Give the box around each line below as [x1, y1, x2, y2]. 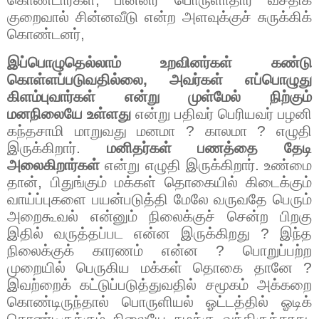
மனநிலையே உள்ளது [7, 105, 131, 123]
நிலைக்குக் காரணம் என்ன [7, 242, 216, 260]
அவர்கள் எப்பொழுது [169, 71, 312, 89]
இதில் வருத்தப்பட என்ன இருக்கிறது [7, 225, 261, 243]
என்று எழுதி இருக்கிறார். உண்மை [105, 157, 312, 174]
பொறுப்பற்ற [243, 242, 312, 260]
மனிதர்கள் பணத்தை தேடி [106, 140, 313, 157]
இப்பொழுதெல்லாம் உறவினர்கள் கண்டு [7, 54, 312, 72]
